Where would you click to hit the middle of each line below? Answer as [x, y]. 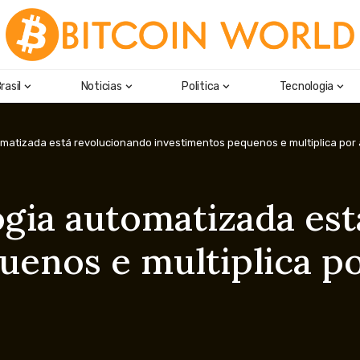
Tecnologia [306, 86]
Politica [201, 86]
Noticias [101, 86]
